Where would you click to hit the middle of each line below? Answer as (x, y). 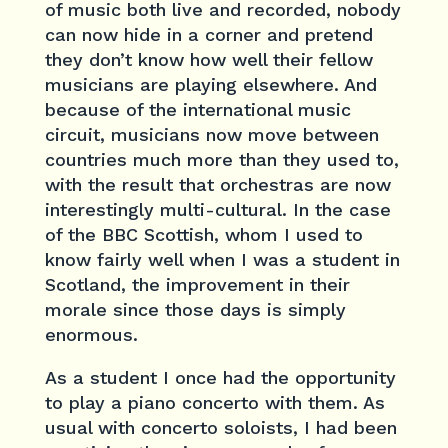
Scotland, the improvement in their (197, 284)
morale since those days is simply (195, 309)
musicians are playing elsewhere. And (210, 84)
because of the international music (197, 109)
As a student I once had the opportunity (220, 377)
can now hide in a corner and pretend (208, 34)
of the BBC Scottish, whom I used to (203, 234)
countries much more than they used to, (221, 159)
